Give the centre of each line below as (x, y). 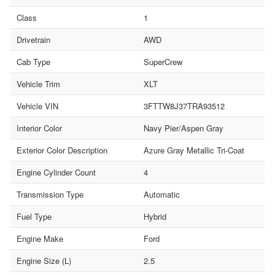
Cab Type (33, 61)
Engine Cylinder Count (56, 172)
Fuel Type (34, 216)
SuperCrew (163, 61)
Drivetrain (33, 39)
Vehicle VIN (37, 106)
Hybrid (155, 216)
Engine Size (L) (44, 260)
